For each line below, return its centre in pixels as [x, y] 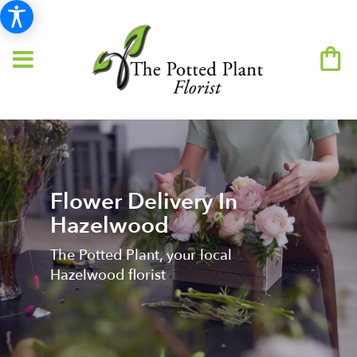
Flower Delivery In [143, 201]
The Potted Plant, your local [141, 255]
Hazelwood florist [108, 275]
